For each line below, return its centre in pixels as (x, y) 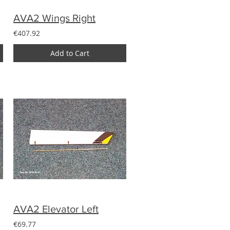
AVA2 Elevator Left (56, 209)
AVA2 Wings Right (54, 18)
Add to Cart (70, 53)
